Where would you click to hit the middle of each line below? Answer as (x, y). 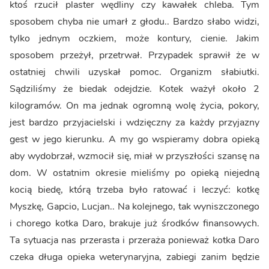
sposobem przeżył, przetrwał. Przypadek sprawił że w (134, 55)
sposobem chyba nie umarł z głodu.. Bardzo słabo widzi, (134, 21)
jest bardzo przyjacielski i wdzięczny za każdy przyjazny (134, 122)
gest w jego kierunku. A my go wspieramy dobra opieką (134, 139)
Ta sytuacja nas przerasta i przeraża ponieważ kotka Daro (134, 240)
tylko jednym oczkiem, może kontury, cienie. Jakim (134, 38)
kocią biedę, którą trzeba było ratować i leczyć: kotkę (134, 189)
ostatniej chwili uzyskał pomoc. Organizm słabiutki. (134, 72)
